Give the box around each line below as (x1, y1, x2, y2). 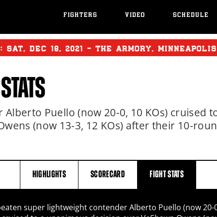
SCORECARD (91, 169, 125, 179)
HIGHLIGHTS (32, 169, 66, 179)
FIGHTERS (63, 12, 97, 19)
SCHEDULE (173, 12, 209, 19)
